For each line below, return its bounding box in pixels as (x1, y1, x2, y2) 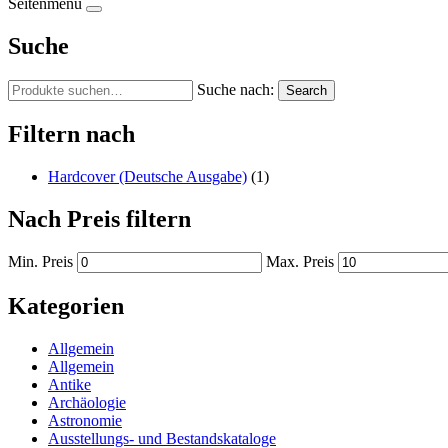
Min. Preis (8, 253, 73, 271)
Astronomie (48, 412, 122, 430)
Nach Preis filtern (8, 205, 191, 232)
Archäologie (48, 394, 126, 412)
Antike (48, 376, 91, 394)
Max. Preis (266, 253, 334, 271)
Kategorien (8, 293, 124, 320)
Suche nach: (197, 80, 274, 98)
